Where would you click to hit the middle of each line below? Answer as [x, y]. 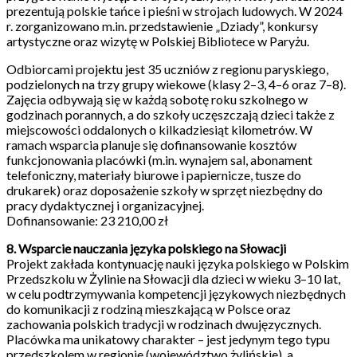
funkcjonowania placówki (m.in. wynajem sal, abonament [159, 160]
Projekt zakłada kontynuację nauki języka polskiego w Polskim [178, 263]
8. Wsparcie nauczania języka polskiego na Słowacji [146, 248]
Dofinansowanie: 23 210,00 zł [87, 220]
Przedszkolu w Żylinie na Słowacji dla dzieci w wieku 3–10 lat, [173, 279]
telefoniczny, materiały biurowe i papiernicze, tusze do [154, 175]
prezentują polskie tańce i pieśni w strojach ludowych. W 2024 [175, 11]
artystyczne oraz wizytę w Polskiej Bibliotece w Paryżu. [158, 41]
